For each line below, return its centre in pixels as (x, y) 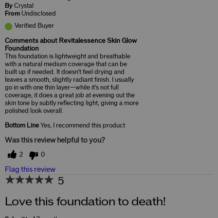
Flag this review (30, 169)
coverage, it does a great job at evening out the (70, 95)
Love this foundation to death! (85, 202)
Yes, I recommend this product (82, 125)
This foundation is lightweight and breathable (68, 56)
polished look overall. (34, 111)
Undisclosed (39, 13)
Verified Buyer (34, 26)
